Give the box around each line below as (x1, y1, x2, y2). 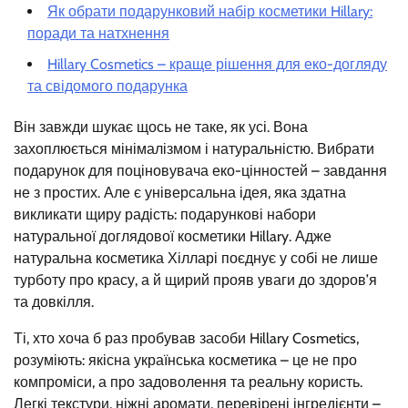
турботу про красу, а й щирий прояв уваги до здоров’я (14, 270, 377, 289)
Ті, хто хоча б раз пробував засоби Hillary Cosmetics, (14, 329, 359, 347)
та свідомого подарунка (27, 76, 188, 95)
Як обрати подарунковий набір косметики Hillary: (47, 2, 372, 20)
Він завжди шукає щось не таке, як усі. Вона (14, 117, 308, 136)
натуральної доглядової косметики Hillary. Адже (14, 227, 331, 245)
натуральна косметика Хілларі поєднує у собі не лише (14, 249, 378, 267)
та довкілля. (14, 292, 94, 311)
